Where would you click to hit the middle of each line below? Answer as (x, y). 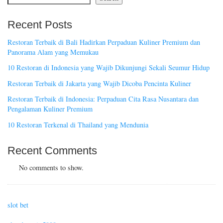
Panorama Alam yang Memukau (53, 52)
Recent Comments (52, 150)
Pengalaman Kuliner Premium (50, 109)
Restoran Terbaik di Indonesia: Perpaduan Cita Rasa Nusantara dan (103, 99)
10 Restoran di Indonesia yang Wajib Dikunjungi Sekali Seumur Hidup (109, 68)
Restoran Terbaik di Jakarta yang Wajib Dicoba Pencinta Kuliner (99, 83)
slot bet (18, 205)
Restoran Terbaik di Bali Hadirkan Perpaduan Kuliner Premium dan (104, 42)
